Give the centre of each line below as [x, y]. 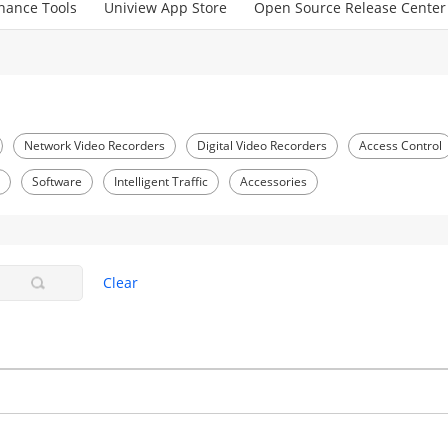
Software [57, 181]
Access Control [401, 145]
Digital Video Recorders [262, 145]
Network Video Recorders [95, 145]
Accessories [274, 181]
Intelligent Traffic [161, 181]
